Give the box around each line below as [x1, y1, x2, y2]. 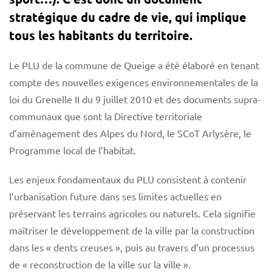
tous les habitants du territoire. [9, 27, 192, 43]
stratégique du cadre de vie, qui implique [9, 8, 246, 25]
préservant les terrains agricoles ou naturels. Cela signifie [9, 206, 256, 219]
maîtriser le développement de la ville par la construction [9, 223, 254, 236]
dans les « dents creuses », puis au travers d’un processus [9, 240, 254, 253]
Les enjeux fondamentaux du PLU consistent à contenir [9, 172, 246, 185]
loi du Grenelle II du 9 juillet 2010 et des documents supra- [9, 92, 260, 105]
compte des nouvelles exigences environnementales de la [9, 75, 258, 88]
